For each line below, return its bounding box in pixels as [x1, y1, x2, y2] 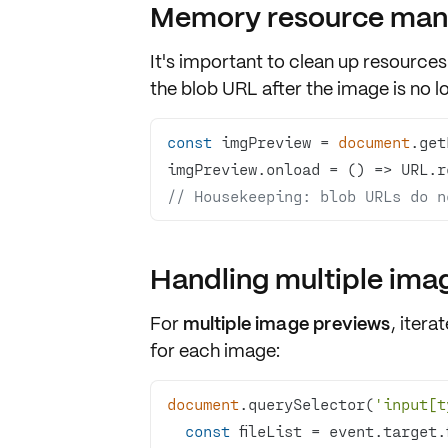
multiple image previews [182, 312, 391, 335]
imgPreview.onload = [166, 159, 347, 178]
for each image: [149, 339, 280, 362]
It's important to [149, 50, 289, 73]
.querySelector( [238, 394, 374, 413]
